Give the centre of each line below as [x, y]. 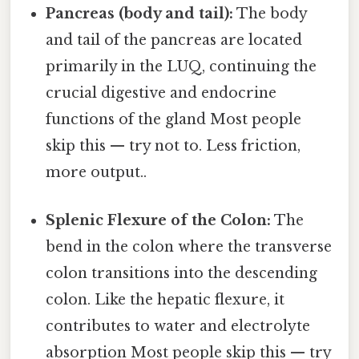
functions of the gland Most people [174, 120]
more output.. [97, 173]
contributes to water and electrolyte [178, 326]
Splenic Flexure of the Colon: [159, 220]
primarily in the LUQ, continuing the [182, 67]
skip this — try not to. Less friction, [173, 146]
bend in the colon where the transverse [189, 246]
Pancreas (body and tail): [140, 14]
